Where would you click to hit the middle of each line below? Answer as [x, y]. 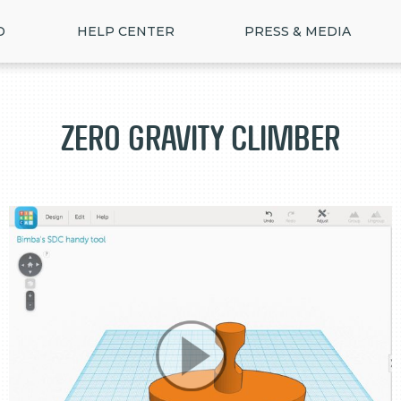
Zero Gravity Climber [200, 138]
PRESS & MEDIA [298, 31]
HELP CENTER [126, 31]
